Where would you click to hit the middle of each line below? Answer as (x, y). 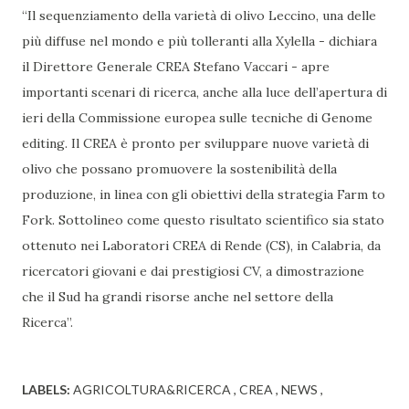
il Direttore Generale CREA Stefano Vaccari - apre (176, 67)
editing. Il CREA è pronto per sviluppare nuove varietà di (195, 144)
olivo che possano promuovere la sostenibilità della (179, 169)
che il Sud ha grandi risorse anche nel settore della (178, 297)
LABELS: (46, 390)
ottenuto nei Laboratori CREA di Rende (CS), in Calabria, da (201, 246)
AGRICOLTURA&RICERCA (153, 390)
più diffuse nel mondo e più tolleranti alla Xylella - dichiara (199, 42)
